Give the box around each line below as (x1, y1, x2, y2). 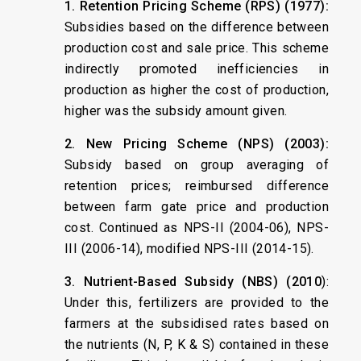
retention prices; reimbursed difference (64, 178, 329, 193)
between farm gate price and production (64, 199, 329, 214)
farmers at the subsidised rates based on (64, 316, 329, 331)
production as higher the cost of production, (64, 82, 329, 98)
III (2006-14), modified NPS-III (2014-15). (64, 241, 314, 256)
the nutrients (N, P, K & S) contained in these (64, 337, 329, 352)
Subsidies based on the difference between (64, 19, 329, 35)
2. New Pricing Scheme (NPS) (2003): (64, 136, 329, 151)
